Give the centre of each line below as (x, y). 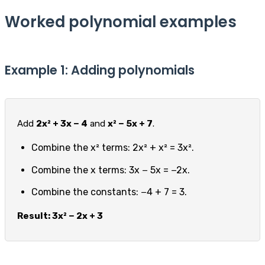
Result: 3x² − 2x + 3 (60, 216)
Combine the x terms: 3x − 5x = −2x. (111, 170)
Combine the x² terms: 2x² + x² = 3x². (113, 147)
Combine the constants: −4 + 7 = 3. (109, 192)
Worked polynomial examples (121, 22)
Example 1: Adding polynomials (100, 70)
